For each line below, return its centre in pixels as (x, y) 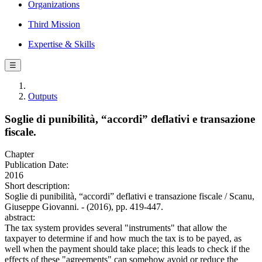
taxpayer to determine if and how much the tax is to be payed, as (123, 239)
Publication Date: (37, 165)
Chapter (19, 154)
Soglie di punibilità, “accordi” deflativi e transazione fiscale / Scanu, (130, 196)
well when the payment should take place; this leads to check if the (127, 249)
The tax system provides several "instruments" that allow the (116, 228)
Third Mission (54, 24)
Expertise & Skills (61, 44)
